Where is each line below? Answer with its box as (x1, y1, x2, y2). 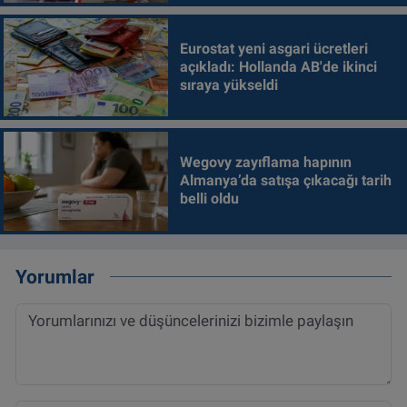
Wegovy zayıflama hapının (179, 154, 352, 172)
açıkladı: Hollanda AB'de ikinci (179, 58, 377, 76)
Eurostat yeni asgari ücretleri (179, 40, 368, 58)
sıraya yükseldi (179, 76, 278, 94)
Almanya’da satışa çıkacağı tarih (179, 172, 392, 190)
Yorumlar (15, 264, 94, 288)
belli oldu (179, 190, 239, 208)
